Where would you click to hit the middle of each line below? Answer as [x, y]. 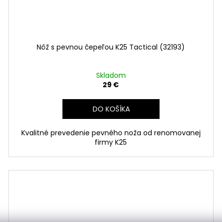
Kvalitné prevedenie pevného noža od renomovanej [111, 133]
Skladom [111, 75]
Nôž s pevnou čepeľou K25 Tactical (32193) [111, 47]
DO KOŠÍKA [111, 109]
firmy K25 [111, 142]
